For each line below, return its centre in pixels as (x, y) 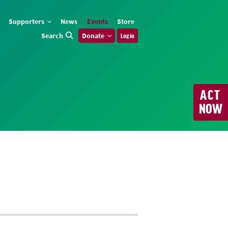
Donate (94, 36)
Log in (127, 36)
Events (97, 22)
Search (52, 36)
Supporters (27, 22)
